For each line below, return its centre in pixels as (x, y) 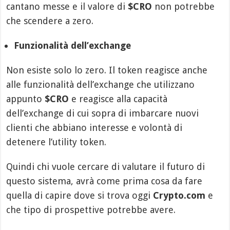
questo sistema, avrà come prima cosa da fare (104, 181)
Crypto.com (179, 196)
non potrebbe (184, 7)
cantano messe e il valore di (67, 7)
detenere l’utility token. (56, 142)
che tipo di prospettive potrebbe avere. (91, 210)
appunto (26, 99)
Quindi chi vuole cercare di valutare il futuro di (106, 167)
